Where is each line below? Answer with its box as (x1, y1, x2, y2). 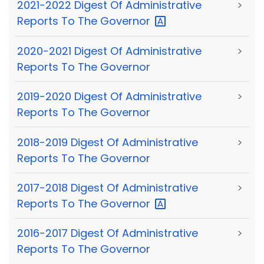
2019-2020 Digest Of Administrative (17, 89, 202, 104)
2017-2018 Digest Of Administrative (17, 180, 198, 195)
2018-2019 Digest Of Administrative (17, 134, 198, 150)
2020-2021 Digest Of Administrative (17, 43, 202, 58)
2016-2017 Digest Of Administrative (17, 226, 198, 241)
